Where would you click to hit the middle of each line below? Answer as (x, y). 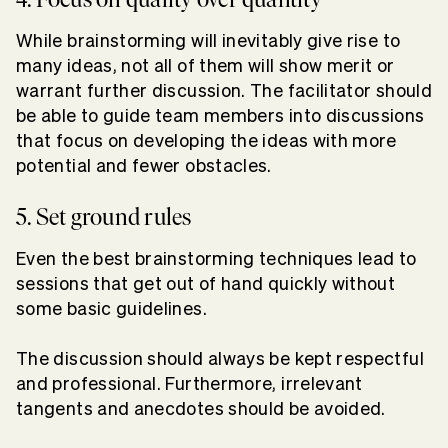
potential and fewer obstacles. (146, 166)
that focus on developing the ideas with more (206, 141)
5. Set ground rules (104, 217)
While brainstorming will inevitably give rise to (208, 41)
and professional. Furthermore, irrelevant (189, 384)
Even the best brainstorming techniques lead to (216, 259)
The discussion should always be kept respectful (220, 359)
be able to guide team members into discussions (220, 116)
